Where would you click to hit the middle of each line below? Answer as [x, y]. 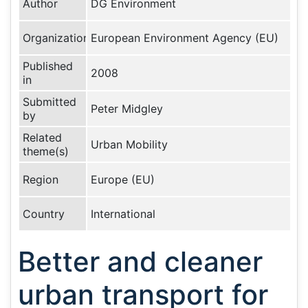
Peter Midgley [127, 109]
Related [42, 137]
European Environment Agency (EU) [185, 38]
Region [41, 179]
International [123, 214]
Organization [56, 38]
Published [48, 66]
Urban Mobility [129, 144]
